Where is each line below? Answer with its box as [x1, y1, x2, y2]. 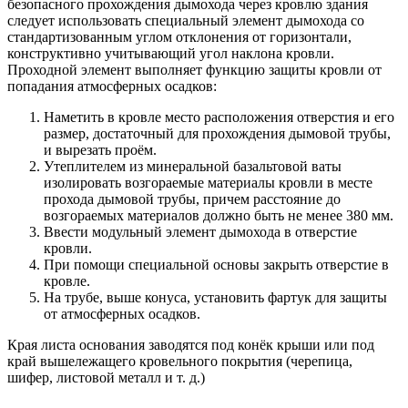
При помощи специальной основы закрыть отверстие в [44, 257, 389, 273]
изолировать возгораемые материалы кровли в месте [44, 175, 372, 191]
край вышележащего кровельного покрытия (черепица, [7, 353, 352, 370]
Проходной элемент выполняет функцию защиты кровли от [7, 62, 382, 78]
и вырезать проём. [44, 142, 157, 158]
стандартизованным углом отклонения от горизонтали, [7, 29, 352, 46]
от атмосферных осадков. [44, 306, 200, 322]
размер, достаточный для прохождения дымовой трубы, [44, 126, 391, 142]
